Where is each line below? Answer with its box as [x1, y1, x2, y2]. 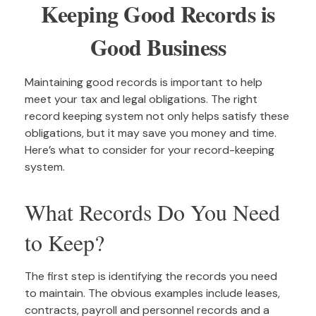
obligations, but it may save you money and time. [25, 126, 276, 140]
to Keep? [25, 227, 104, 257]
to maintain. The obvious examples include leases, [25, 286, 280, 300]
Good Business [90, 30, 226, 63]
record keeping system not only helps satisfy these [25, 109, 289, 123]
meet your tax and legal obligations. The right [25, 92, 257, 107]
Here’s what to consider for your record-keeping [25, 142, 274, 157]
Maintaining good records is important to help [25, 75, 262, 90]
